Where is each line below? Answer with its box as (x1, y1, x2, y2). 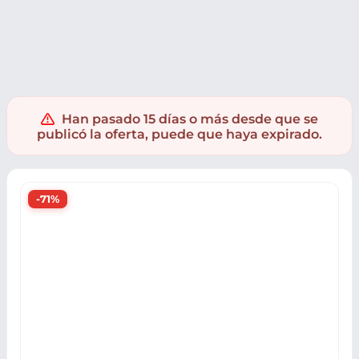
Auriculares (140, 21, 203, 34)
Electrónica (13, 21, 75, 34)
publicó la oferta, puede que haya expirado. (37, 127, 322, 142)
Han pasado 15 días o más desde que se (62, 111, 319, 127)
